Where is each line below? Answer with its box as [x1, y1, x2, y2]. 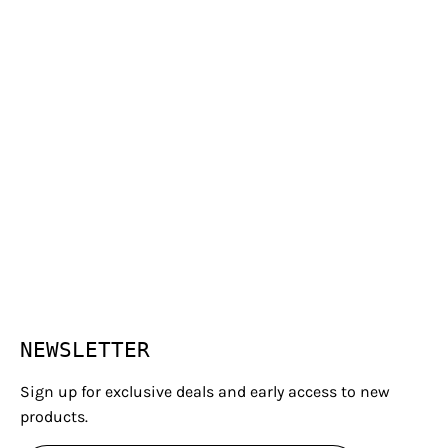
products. [20, 407, 88, 427]
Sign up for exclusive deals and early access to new [20, 382, 390, 402]
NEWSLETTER [20, 338, 150, 363]
